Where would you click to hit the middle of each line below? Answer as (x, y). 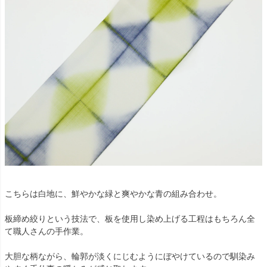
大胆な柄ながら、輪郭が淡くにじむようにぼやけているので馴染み (130, 256)
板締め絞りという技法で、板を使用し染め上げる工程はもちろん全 (130, 218)
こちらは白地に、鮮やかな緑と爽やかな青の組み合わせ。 (113, 193)
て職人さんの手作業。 (46, 231)
